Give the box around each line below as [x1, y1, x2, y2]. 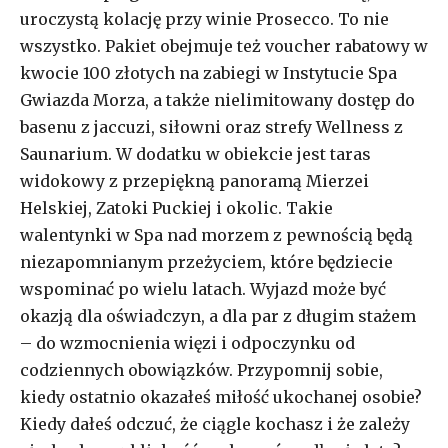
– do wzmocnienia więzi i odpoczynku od [20, 333, 355, 354]
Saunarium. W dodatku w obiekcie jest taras [20, 144, 371, 165]
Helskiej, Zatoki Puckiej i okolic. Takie [20, 198, 333, 219]
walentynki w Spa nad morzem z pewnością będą [20, 225, 413, 246]
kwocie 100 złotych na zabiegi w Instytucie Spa [20, 63, 397, 84]
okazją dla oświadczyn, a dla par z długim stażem [20, 306, 416, 327]
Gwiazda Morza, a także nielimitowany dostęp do [20, 90, 415, 111]
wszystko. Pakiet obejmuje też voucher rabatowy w [20, 36, 428, 57]
